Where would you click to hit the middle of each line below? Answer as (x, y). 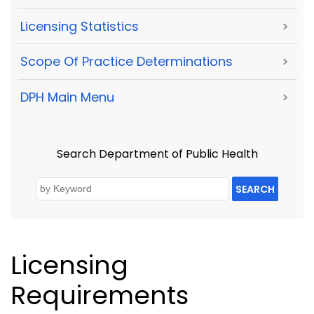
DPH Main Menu (67, 97)
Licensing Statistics (80, 27)
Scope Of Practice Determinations (127, 62)
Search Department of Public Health (157, 154)
